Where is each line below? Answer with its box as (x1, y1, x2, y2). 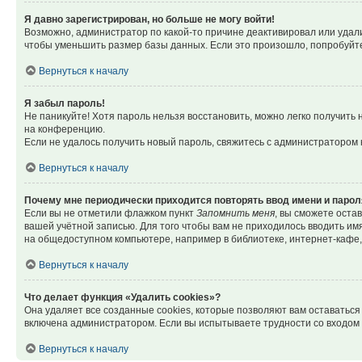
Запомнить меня (196, 208, 275, 219)
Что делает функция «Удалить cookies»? (24, 292, 221, 303)
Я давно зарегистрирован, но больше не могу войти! (24, 14, 275, 25)
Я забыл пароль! (24, 98, 105, 109)
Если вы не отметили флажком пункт (24, 208, 196, 219)
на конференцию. (24, 124, 105, 135)
